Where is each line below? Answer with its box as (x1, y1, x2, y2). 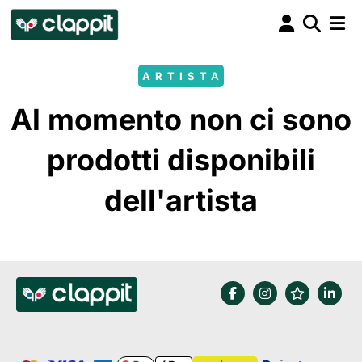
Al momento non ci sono (11, 102, 351, 137)
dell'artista (104, 183, 258, 218)
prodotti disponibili (47, 142, 315, 178)
